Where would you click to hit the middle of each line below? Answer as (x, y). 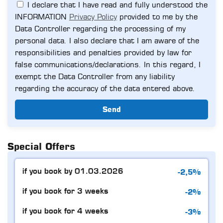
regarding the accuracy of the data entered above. (105, 88)
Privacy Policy (93, 16)
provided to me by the (157, 16)
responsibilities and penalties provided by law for (103, 52)
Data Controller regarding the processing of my (100, 28)
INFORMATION (42, 16)
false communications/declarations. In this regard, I (108, 64)
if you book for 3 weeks (65, 192)
